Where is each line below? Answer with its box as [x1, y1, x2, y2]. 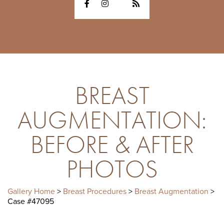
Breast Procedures [63, 186, 126, 196]
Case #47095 [7, 196, 54, 206]
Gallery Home [7, 186, 55, 196]
